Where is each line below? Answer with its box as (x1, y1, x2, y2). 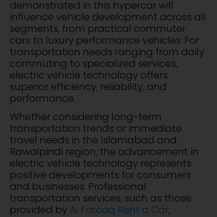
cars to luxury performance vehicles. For (10, 33, 199, 47)
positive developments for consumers (10, 168, 191, 182)
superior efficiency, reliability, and (10, 79, 167, 93)
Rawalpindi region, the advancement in (10, 145, 199, 159)
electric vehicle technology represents (10, 156, 191, 170)
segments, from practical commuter (10, 21, 186, 35)
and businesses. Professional (10, 180, 146, 194)
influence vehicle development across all (10, 10, 206, 24)
